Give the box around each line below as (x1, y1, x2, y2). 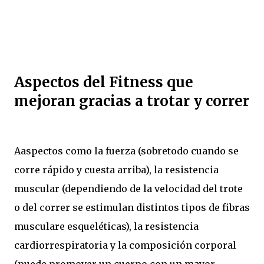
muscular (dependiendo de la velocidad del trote (14, 182, 243, 194)
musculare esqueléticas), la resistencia (14, 220, 199, 232)
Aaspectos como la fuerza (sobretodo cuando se (14, 144, 239, 157)
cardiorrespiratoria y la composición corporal (14, 239, 236, 251)
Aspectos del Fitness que (14, 72, 193, 91)
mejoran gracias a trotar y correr (14, 91, 249, 110)
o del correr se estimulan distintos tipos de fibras (14, 201, 250, 213)
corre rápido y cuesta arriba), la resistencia (14, 163, 219, 176)
